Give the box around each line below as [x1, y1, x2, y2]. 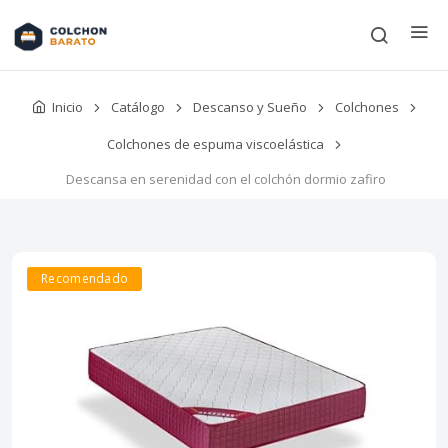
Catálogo [110, 98, 165, 117]
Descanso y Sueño [192, 98, 307, 117]
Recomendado [41, 270, 129, 288]
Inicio [51, 97, 83, 116]
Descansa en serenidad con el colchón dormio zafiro [65, 170, 386, 189]
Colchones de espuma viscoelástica [106, 135, 324, 154]
